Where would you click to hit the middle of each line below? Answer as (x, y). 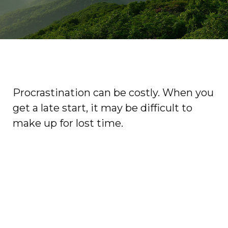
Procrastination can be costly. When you (113, 92)
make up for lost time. (68, 123)
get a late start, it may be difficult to (103, 108)
